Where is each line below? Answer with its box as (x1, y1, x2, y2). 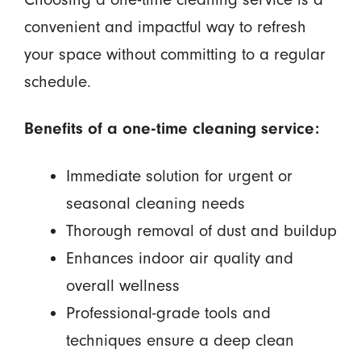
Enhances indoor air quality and (65, 249, 293, 268)
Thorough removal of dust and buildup (65, 222, 337, 241)
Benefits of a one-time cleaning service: (23, 119, 319, 139)
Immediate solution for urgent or (65, 167, 293, 186)
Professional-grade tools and (65, 304, 271, 323)
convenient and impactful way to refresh (23, 17, 306, 36)
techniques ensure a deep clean (65, 331, 294, 351)
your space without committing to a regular (23, 44, 326, 64)
